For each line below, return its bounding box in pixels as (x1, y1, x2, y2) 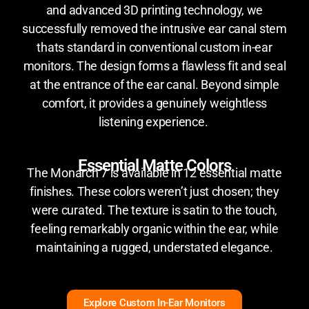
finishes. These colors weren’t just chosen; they (30, 183, 279, 199)
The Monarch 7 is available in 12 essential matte (27, 165, 282, 180)
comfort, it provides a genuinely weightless (41, 95, 268, 110)
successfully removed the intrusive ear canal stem (22, 21, 287, 36)
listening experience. (98, 114, 211, 129)
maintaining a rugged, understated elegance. (36, 239, 273, 255)
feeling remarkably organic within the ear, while (30, 221, 279, 236)
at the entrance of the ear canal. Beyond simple (30, 77, 279, 92)
